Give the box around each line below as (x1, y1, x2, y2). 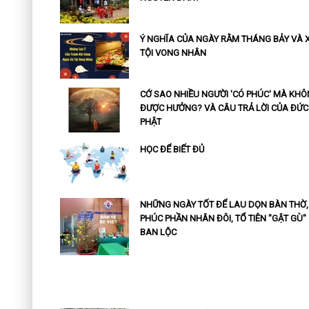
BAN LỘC (139, 227, 177, 238)
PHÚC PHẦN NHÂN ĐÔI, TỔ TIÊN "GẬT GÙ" (139, 213, 306, 224)
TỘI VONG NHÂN (139, 48, 206, 59)
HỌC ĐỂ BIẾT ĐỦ (139, 144, 204, 155)
